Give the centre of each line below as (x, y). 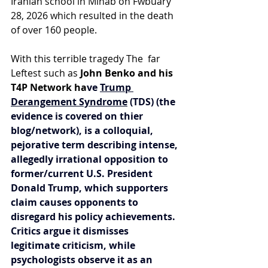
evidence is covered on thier (78, 116)
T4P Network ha (49, 87)
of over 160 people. (54, 30)
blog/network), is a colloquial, (83, 130)
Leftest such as (44, 73)
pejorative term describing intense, (95, 144)
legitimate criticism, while (74, 245)
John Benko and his (127, 73)
